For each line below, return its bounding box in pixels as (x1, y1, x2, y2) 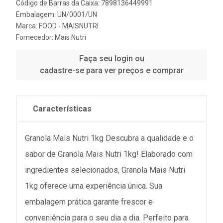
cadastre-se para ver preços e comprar (39, 66, 184, 75)
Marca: (16, 22, 39, 30)
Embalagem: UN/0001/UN (16, 10, 97, 18)
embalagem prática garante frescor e (25, 197, 153, 207)
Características (33, 104, 92, 113)
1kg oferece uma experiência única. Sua (25, 181, 162, 191)
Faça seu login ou (79, 54, 144, 63)
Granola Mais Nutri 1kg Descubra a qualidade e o (25, 133, 194, 143)
